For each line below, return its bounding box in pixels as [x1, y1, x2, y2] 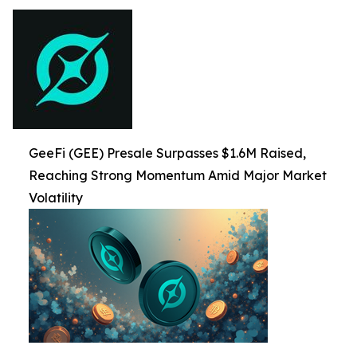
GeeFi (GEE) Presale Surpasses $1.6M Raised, [29, 144, 306, 161]
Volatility [29, 189, 83, 206]
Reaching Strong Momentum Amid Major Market [29, 167, 327, 183]
